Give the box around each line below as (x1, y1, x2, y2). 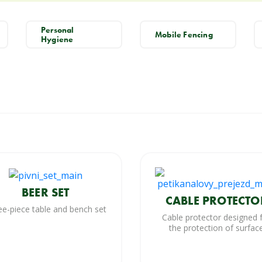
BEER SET (21, 184, 70, 200)
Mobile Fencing (155, 29, 213, 40)
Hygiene (41, 34, 74, 45)
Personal (41, 25, 74, 36)
